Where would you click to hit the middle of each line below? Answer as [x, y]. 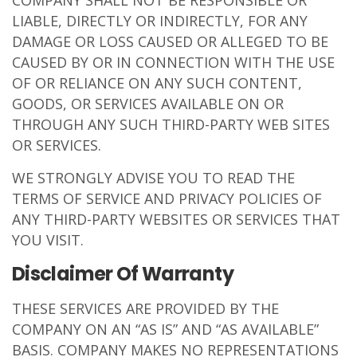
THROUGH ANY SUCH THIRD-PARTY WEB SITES [171, 124]
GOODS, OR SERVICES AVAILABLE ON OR [148, 104]
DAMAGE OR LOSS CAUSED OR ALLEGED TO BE [170, 41]
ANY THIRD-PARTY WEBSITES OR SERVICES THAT [176, 219]
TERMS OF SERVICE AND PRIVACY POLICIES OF [167, 198]
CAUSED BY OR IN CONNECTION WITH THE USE [173, 62]
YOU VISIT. [48, 240]
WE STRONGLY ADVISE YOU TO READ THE [153, 178]
